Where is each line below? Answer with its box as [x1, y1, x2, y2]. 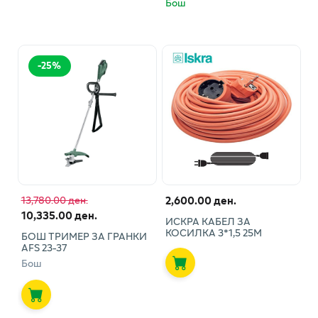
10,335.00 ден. [21, 206, 97, 224]
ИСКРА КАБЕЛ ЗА [165, 213, 251, 229]
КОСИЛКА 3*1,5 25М [165, 224, 262, 240]
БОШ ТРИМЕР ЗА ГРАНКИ [21, 228, 147, 243]
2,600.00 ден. [165, 191, 236, 209]
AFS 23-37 [21, 239, 67, 255]
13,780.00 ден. [21, 192, 88, 207]
